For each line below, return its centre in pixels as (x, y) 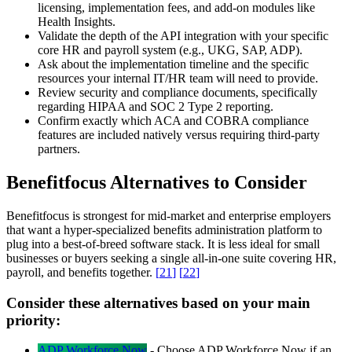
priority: (33, 320)
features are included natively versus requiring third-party (179, 135)
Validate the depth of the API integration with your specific (183, 36)
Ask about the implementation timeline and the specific (173, 64)
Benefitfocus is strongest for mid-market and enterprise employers (169, 215)
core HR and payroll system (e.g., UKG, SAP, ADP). (170, 50)
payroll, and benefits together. (81, 272)
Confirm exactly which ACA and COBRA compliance (173, 121)
